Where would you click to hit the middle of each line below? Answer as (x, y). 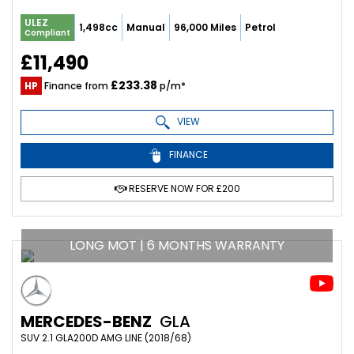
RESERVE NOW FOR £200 (183, 188)
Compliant (47, 32)
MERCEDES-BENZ (86, 321)
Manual (146, 27)
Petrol (260, 27)
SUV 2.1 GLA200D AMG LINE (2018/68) (106, 337)
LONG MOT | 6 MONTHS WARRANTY (177, 245)
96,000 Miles (205, 27)
